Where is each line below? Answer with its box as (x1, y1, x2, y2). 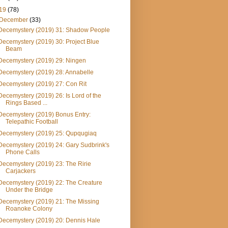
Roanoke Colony (5, 205, 52, 213)
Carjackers (5, 167, 36, 175)
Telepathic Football (5, 118, 58, 126)
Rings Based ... (5, 99, 47, 107)
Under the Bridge (5, 186, 53, 194)
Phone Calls (5, 149, 40, 156)
